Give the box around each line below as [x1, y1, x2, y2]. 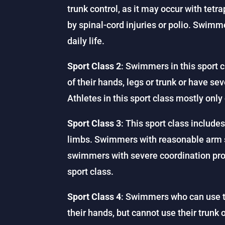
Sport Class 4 [67, 191, 122, 202]
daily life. [67, 35, 105, 46]
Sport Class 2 [67, 60, 122, 71]
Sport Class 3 [67, 118, 122, 129]
